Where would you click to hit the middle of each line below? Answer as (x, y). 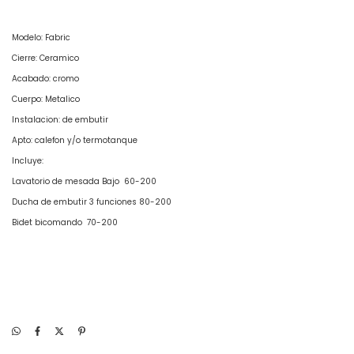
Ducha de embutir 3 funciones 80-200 (92, 202)
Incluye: (28, 161)
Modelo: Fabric (41, 38)
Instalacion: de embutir (61, 120)
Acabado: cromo (45, 79)
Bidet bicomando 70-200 (65, 223)
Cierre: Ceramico (47, 58)
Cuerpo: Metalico (47, 100)
